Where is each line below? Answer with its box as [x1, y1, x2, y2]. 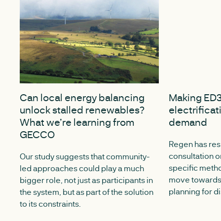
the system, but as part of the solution [20, 186, 153, 197]
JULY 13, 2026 [30, 85, 71, 93]
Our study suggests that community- [20, 151, 150, 162]
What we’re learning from [20, 115, 134, 129]
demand [168, 115, 207, 129]
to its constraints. [20, 198, 81, 209]
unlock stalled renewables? [20, 103, 145, 116]
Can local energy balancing [20, 91, 145, 104]
